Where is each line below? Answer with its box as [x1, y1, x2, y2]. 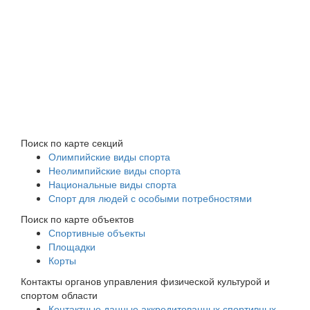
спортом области [21, 287, 98, 302]
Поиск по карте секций [21, 135, 123, 149]
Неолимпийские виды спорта [48, 163, 181, 177]
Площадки [48, 239, 95, 253]
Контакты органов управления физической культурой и [21, 273, 270, 288]
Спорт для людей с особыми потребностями [48, 190, 252, 205]
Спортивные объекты [48, 225, 145, 239]
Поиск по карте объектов [21, 211, 134, 226]
